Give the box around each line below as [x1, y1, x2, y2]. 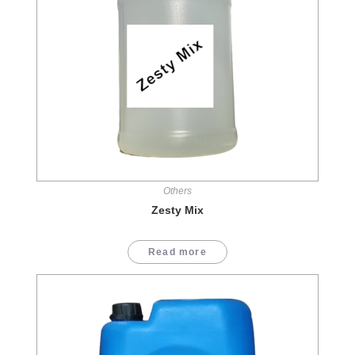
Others [163, 185, 192, 197]
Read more [148, 246, 207, 258]
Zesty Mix [151, 204, 204, 217]
